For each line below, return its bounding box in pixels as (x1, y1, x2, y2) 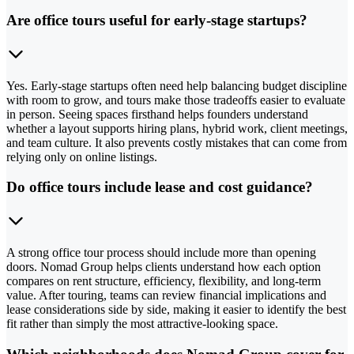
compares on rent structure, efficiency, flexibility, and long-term (6, 274, 321, 288)
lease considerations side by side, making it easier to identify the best (6, 303, 346, 317)
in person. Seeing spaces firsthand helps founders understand (6, 107, 308, 121)
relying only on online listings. (6, 149, 157, 164)
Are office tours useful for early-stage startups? (6, 12, 307, 28)
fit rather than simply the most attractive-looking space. (6, 317, 278, 331)
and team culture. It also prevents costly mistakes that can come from (6, 135, 347, 149)
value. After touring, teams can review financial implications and (6, 288, 326, 303)
